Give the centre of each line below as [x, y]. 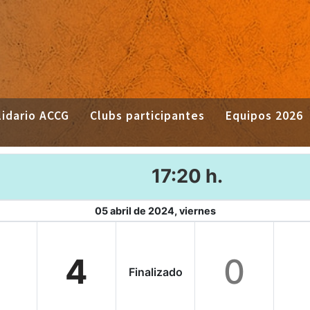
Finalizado [155, 272]
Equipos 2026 [264, 115]
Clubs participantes [147, 115]
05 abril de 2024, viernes [155, 210]
